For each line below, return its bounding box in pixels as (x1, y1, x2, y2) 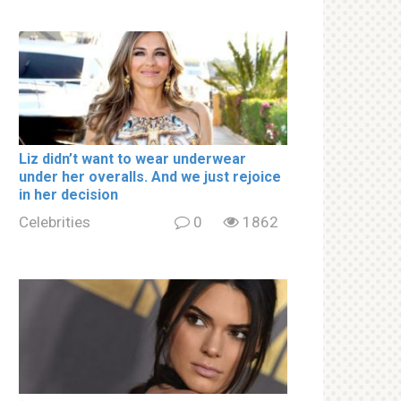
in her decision (19, 186, 118, 204)
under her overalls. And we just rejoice (19, 168, 281, 186)
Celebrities (19, 213, 90, 232)
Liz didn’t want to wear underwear (19, 150, 246, 168)
